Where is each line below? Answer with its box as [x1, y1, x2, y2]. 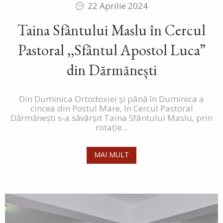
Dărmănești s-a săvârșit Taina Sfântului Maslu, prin [10, 112, 213, 124]
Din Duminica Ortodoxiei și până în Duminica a [19, 93, 204, 105]
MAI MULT [94, 150, 129, 160]
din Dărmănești [66, 60, 157, 80]
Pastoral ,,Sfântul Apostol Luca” [17, 40, 206, 60]
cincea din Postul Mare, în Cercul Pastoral [30, 103, 193, 114]
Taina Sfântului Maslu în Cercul [17, 20, 206, 40]
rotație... [95, 121, 128, 133]
